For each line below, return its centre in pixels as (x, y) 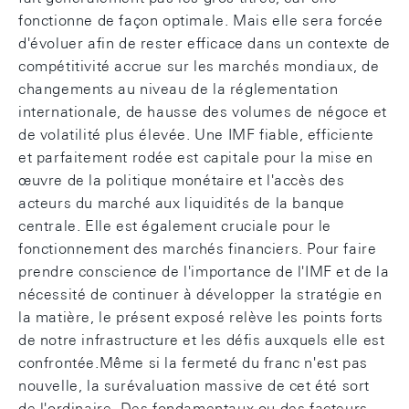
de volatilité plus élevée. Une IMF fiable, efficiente (196, 135)
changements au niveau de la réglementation (178, 89)
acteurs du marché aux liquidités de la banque (182, 203)
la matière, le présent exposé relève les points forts (201, 317)
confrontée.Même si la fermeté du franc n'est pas (193, 363)
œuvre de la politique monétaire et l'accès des (182, 180)
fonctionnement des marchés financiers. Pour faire (198, 249)
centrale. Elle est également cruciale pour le (175, 226)
